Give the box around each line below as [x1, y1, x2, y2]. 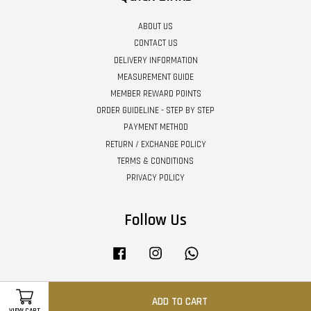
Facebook [129, 245, 165, 257]
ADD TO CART [152, 294, 208, 308]
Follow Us [124, 210, 187, 231]
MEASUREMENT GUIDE [117, 71, 194, 83]
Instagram [165, 245, 204, 257]
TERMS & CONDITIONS [117, 155, 194, 167]
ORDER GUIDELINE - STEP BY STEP [96, 105, 215, 117]
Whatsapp [201, 245, 239, 257]
